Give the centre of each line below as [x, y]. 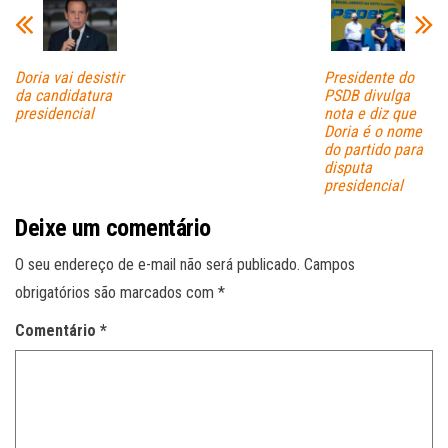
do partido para [373, 150]
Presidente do [368, 78]
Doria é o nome [372, 132]
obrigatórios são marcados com [116, 293]
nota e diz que [369, 114]
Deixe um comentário [113, 228]
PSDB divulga [366, 96]
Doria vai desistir [69, 78]
